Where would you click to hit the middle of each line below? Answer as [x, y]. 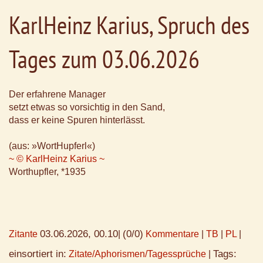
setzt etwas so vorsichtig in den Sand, [87, 107]
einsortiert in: [38, 254]
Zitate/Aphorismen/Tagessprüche [137, 254]
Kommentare [172, 234]
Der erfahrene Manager [57, 94]
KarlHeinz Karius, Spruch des [129, 25]
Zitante [23, 234]
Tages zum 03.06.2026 [104, 59]
